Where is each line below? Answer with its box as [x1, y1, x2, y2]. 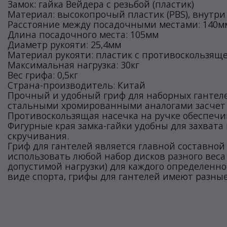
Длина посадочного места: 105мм [8, 28, 159, 41]
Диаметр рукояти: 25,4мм [8, 39, 121, 51]
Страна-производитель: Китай [8, 79, 145, 91]
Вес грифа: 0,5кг [8, 69, 78, 81]
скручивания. [8, 130, 69, 142]
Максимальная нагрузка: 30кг [8, 59, 139, 71]
